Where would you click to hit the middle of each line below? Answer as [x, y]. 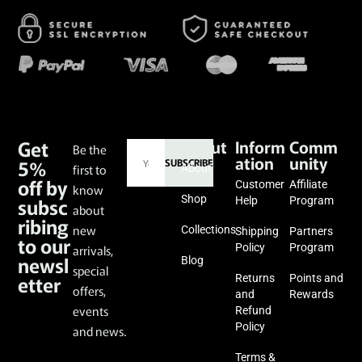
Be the [89, 149]
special [90, 270]
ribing [43, 225]
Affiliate [309, 184]
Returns [255, 278]
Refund [254, 310]
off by [43, 187]
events [90, 310]
